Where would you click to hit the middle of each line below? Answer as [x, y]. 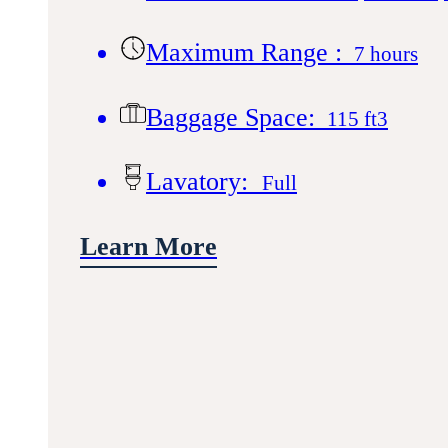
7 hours [383, 54]
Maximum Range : [247, 53]
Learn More [148, 247]
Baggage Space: [234, 117]
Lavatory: [204, 182]
